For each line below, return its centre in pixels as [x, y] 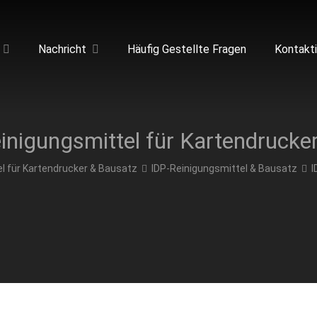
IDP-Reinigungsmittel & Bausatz [224, 168]
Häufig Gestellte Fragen [187, 49]
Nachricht [63, 49]
